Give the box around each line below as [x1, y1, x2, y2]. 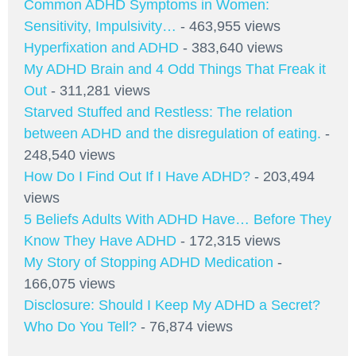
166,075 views [24, 275, 115, 292]
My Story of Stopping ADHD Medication [24, 253, 273, 270]
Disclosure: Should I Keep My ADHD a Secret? [24, 296, 320, 313]
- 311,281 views [47, 82, 150, 99]
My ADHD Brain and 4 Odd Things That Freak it [24, 60, 326, 77]
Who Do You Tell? [24, 318, 137, 335]
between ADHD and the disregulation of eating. [24, 125, 321, 141]
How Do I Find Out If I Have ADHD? [24, 168, 250, 184]
